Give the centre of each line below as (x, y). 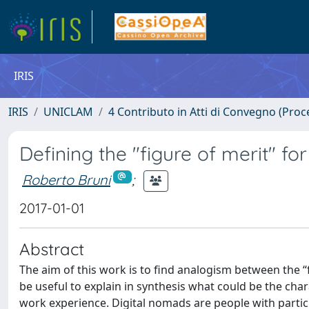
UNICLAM (68, 112)
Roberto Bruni (66, 179)
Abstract (52, 249)
